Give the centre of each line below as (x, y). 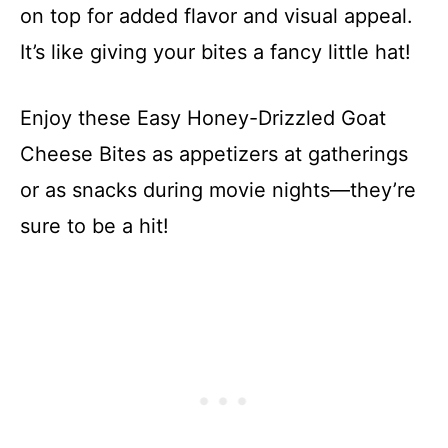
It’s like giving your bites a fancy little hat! (215, 52)
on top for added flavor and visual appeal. (216, 16)
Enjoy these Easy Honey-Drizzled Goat (203, 118)
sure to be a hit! (94, 226)
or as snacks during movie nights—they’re (218, 190)
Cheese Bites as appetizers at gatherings (214, 154)
